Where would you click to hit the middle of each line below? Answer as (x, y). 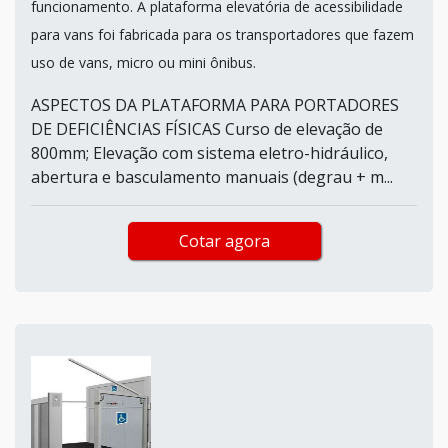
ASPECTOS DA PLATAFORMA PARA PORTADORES (215, 104)
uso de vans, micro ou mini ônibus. (143, 62)
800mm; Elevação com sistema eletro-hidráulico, (209, 152)
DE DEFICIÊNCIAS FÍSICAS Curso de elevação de (207, 128)
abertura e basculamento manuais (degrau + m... (212, 176)
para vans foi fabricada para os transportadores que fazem (222, 34)
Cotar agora (224, 240)
